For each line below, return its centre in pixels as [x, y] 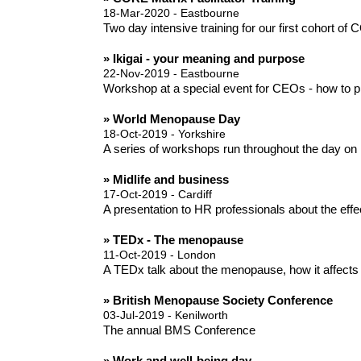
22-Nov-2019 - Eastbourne [171, 74]
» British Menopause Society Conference [218, 301]
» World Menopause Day [171, 119]
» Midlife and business [166, 180]
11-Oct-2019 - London [159, 255]
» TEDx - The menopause [173, 240]
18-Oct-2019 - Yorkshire [164, 134]
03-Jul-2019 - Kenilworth [165, 315]
